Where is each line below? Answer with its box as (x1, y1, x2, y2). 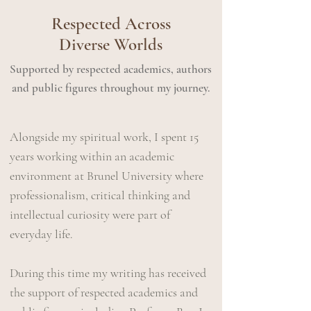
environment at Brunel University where (10, 168, 203, 184)
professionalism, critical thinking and (10, 187, 190, 203)
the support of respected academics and (10, 285, 198, 301)
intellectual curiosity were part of (10, 207, 170, 223)
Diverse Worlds (59, 34, 162, 56)
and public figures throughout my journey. (11, 81, 210, 96)
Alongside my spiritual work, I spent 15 (10, 129, 199, 145)
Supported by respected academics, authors (9, 62, 212, 77)
